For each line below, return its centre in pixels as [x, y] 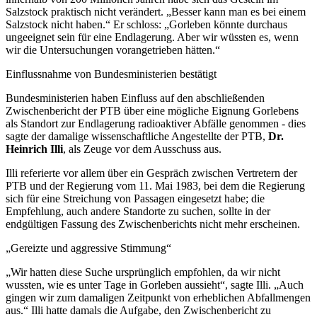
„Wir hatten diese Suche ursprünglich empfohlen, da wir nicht [143, 272]
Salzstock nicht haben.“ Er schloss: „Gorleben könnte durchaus [146, 25]
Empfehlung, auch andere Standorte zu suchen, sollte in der [138, 212]
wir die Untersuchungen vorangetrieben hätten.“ [113, 50]
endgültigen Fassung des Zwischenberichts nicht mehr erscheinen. [153, 224]
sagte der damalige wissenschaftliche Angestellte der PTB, [137, 137]
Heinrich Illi [34, 149]
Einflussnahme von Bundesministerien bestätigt [111, 74]
